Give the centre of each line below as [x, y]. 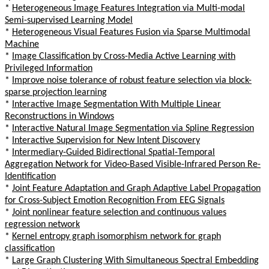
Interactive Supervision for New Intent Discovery [106, 140]
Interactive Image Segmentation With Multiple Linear [116, 104]
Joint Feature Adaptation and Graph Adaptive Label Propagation [136, 188]
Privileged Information [49, 68]
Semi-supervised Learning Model [69, 20]
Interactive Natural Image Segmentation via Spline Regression [133, 128]
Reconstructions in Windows [59, 116]
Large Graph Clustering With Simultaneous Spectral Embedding [135, 260]
